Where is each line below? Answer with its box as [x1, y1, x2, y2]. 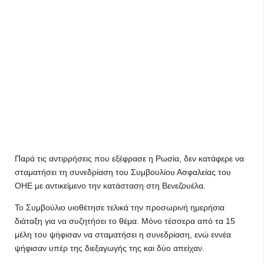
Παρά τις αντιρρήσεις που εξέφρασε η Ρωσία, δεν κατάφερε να [15, 154, 244, 163]
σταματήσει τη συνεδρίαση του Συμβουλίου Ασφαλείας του [15, 167, 231, 177]
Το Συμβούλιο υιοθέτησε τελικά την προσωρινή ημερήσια [15, 203, 225, 212]
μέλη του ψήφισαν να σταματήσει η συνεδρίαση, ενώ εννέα [15, 230, 231, 239]
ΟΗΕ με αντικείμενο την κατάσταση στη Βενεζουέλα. [15, 181, 206, 190]
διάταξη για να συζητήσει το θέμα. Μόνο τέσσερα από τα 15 [15, 216, 235, 226]
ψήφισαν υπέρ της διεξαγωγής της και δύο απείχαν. [15, 243, 204, 253]
